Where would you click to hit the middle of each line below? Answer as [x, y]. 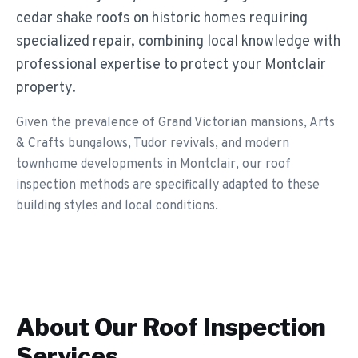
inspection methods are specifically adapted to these [168, 185]
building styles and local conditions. [117, 206]
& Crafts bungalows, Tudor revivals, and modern [153, 144]
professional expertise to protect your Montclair [171, 65]
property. [46, 88]
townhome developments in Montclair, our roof [153, 165]
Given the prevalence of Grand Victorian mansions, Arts [175, 123]
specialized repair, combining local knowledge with [178, 42]
